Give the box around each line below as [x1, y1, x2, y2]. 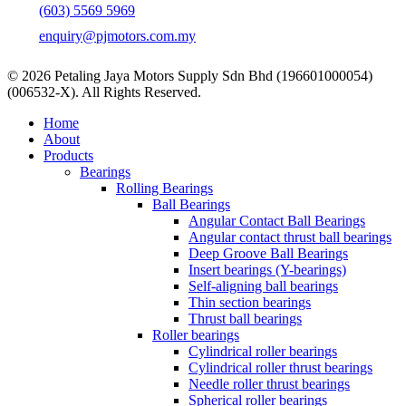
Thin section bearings [188, 294, 311, 310]
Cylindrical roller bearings [188, 343, 337, 359]
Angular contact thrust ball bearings [188, 228, 391, 245]
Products [43, 147, 93, 163]
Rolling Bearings [116, 179, 213, 196]
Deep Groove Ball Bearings [188, 245, 348, 261]
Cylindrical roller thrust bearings [188, 359, 372, 375]
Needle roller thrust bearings [188, 375, 350, 391]
